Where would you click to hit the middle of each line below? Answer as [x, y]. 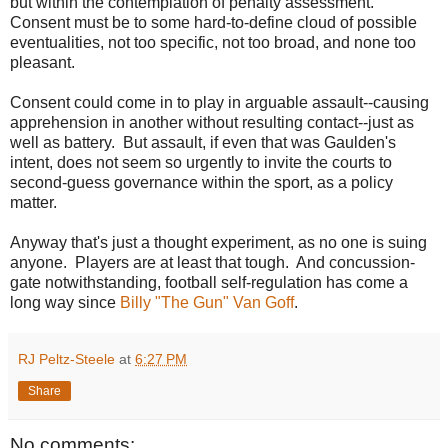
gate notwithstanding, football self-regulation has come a [209, 282]
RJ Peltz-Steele [66, 358]
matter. [33, 202]
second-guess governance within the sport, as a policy [201, 182]
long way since [65, 302]
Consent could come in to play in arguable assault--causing [219, 102]
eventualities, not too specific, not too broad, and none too [213, 42]
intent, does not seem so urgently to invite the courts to [201, 162]
